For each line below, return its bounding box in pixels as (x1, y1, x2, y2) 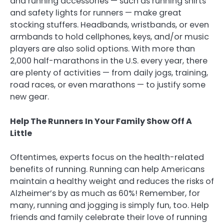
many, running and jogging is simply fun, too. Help (10, 199, 209, 211)
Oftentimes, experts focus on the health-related (10, 151, 204, 163)
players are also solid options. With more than (10, 43, 195, 55)
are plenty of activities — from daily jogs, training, (10, 67, 208, 79)
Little (10, 127, 32, 139)
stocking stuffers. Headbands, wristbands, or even (10, 19, 209, 31)
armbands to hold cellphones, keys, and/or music (10, 31, 209, 43)
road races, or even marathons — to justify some (10, 79, 205, 91)
